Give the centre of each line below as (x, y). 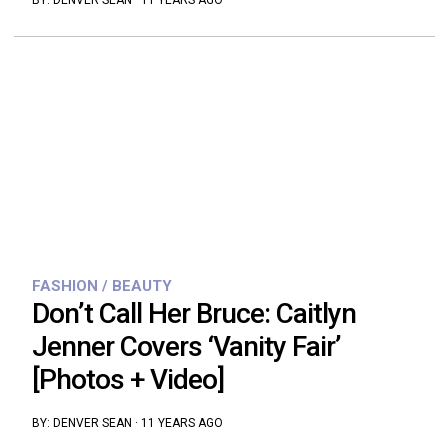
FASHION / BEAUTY (101, 285)
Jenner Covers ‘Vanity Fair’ (186, 346)
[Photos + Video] (127, 379)
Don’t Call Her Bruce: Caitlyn (193, 313)
